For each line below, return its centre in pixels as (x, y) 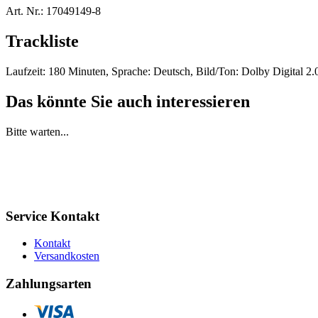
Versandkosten (67, 256)
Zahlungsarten (49, 284)
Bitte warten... (37, 131)
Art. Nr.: (24, 11)
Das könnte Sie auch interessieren (128, 102)
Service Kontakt (53, 216)
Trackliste (42, 42)
